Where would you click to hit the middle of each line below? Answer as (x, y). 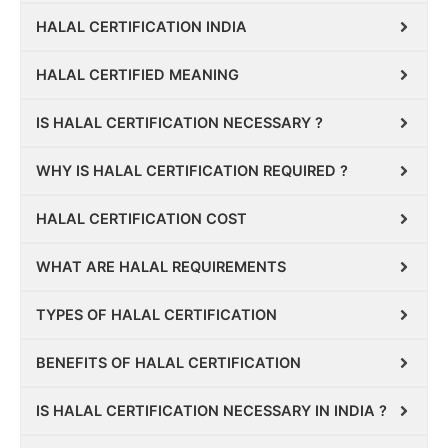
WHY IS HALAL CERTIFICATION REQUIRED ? (192, 170)
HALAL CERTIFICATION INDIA (141, 26)
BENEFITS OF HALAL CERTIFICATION (168, 362)
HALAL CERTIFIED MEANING (137, 74)
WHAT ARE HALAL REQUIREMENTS (161, 266)
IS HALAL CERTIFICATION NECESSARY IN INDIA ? (211, 410)
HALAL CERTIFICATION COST (141, 218)
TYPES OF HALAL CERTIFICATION (156, 314)
